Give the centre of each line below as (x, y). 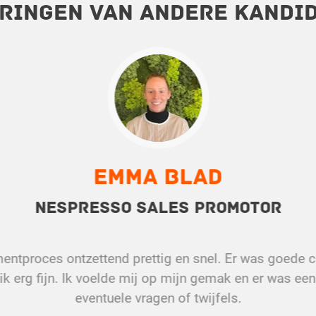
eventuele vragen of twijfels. (158, 298)
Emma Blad (158, 177)
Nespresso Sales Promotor (158, 208)
